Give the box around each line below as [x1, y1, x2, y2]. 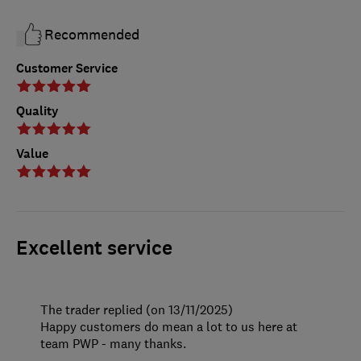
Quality [16, 102, 59, 119]
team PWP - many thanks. [40, 334, 186, 351]
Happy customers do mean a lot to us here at [40, 317, 297, 334]
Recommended [44, 25, 139, 44]
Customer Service [16, 59, 118, 77]
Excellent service [16, 234, 172, 261]
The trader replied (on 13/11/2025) [40, 301, 233, 317]
